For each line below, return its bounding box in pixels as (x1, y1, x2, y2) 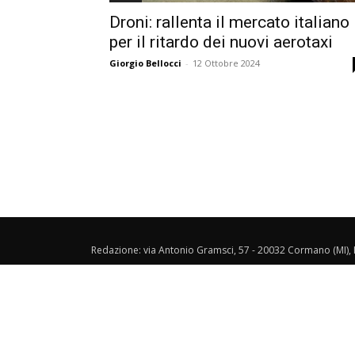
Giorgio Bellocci (109, 57, 181, 69)
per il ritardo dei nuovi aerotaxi (109, 32, 333, 52)
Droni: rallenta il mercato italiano (109, 13, 349, 32)
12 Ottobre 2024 (193, 57, 260, 69)
